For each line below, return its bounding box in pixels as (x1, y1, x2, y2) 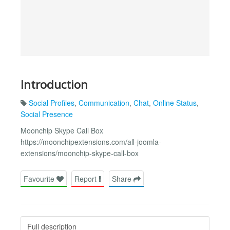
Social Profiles (29, 98, 74, 108)
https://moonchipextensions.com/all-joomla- (21, 137, 161, 147)
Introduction (21, 76, 88, 92)
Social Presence (21, 109, 73, 120)
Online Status (153, 98, 197, 108)
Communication (79, 98, 129, 108)
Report (74, 173, 99, 184)
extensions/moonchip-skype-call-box (21, 148, 139, 159)
